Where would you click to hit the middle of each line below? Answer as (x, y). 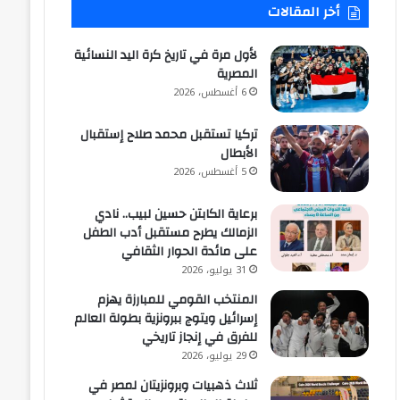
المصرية (237, 75)
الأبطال (239, 154)
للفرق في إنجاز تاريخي (200, 338)
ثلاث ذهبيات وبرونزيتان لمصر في (173, 386)
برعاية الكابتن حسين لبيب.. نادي (176, 215)
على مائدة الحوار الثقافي (190, 252)
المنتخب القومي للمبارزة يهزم (178, 300)
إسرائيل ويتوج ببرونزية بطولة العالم (166, 319)
